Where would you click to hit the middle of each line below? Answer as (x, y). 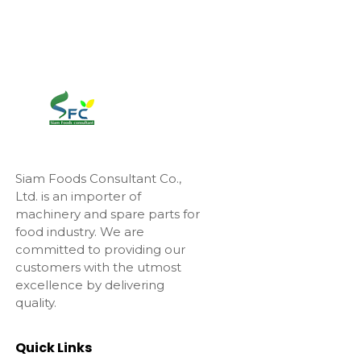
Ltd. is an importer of (78, 197)
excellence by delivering (89, 285)
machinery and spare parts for (107, 214)
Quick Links (53, 348)
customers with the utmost (98, 268)
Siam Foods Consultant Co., (98, 179)
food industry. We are (79, 232)
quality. (35, 303)
